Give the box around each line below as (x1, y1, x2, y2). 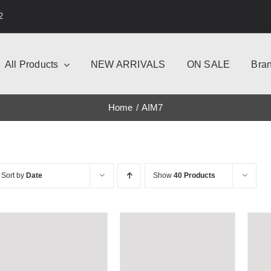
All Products (4, 59, 59, 70)
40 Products (174, 171, 216, 180)
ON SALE (186, 59, 230, 70)
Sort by (1, 171, 27, 180)
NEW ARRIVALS (90, 59, 166, 70)
